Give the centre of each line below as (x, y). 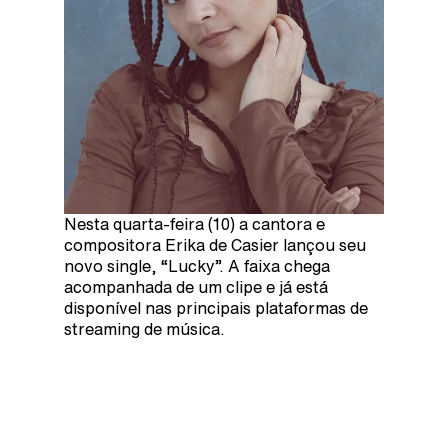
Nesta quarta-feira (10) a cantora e (194, 223)
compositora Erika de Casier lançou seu (215, 244)
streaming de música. (144, 328)
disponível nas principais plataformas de (216, 307)
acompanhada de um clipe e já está (196, 286)
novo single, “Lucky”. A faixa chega (197, 265)
